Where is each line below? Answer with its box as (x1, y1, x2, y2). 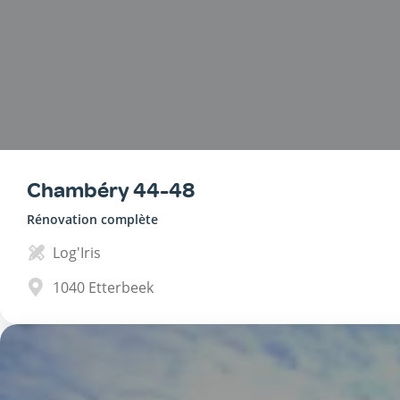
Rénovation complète (27, 211, 158, 229)
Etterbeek (88, 278, 154, 298)
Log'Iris (53, 243, 101, 263)
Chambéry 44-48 (27, 178, 195, 204)
